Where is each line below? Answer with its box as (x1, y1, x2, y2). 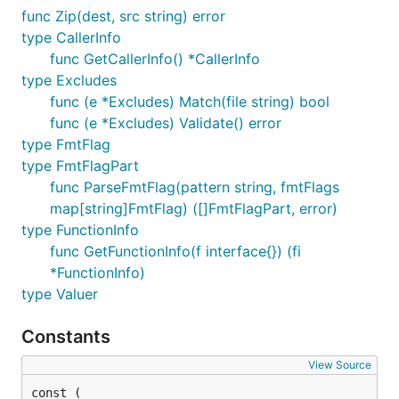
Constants (21, 326, 115, 347)
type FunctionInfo (21, 221, 139, 239)
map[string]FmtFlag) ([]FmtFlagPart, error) (50, 199, 338, 217)
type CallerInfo (21, 28, 121, 46)
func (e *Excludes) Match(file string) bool (50, 93, 330, 110)
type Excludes (21, 71, 117, 89)
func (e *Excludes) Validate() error (50, 114, 281, 132)
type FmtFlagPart (21, 157, 139, 175)
